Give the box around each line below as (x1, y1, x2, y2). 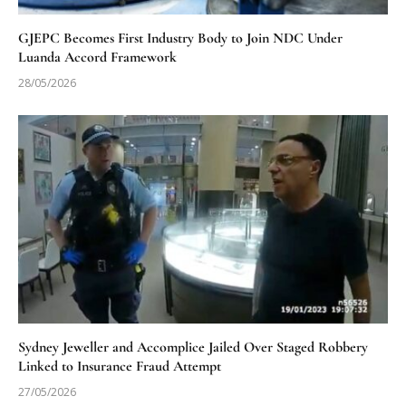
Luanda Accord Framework (18, 48, 177, 67)
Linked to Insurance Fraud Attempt (18, 356, 221, 375)
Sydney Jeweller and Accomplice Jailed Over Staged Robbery (18, 337, 368, 356)
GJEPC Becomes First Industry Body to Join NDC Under (18, 29, 343, 48)
